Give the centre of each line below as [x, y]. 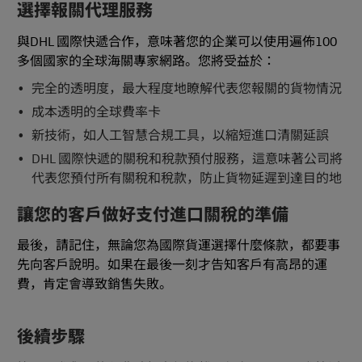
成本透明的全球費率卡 [96, 112]
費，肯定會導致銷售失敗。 [95, 285]
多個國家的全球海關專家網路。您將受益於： [146, 61]
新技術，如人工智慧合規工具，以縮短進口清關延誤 [180, 135]
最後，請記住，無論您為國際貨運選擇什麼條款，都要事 [179, 246]
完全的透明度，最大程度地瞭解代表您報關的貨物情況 [186, 88]
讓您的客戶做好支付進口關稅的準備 [153, 215]
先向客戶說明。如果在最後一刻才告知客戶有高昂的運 [172, 265]
